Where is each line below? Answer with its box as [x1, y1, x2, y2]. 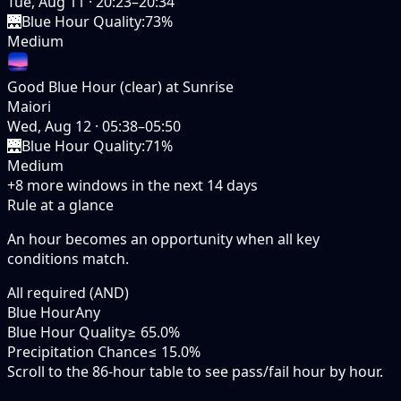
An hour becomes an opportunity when [7, 228, 277, 249]
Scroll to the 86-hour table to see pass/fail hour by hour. [7, 361, 383, 381]
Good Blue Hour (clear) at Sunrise [7, 76, 234, 97]
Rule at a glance [7, 194, 114, 215]
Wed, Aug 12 [7, 115, 91, 136]
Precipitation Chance [7, 341, 148, 362]
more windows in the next [23, 175, 203, 195]
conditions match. [7, 248, 129, 269]
